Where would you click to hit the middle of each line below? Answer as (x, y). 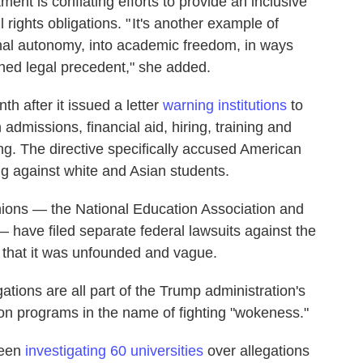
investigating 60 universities (114, 351)
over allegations (256, 351)
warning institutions (225, 105)
